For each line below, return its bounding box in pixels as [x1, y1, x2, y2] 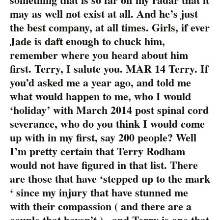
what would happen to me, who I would [10, 87, 191, 104]
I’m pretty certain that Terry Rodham [10, 142, 185, 159]
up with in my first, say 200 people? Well [10, 129, 196, 145]
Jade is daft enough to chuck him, [10, 32, 165, 49]
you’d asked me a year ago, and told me [10, 74, 191, 90]
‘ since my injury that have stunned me [10, 184, 188, 200]
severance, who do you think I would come [10, 115, 205, 132]
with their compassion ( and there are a [10, 197, 192, 214]
